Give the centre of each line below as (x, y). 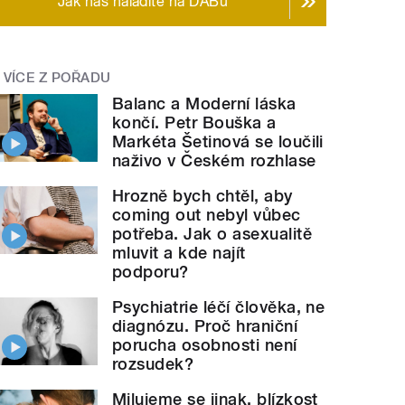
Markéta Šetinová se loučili (218, 141)
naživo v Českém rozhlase (214, 160)
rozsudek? (153, 363)
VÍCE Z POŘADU (57, 78)
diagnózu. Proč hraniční (205, 325)
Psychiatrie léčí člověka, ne (219, 306)
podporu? (151, 271)
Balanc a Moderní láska (204, 103)
